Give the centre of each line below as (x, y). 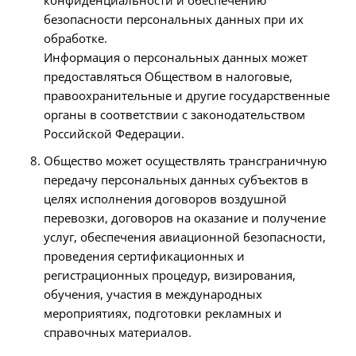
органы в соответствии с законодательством (174, 114)
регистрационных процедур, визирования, (170, 275)
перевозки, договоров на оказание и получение (185, 218)
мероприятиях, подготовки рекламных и (163, 313)
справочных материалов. (118, 332)
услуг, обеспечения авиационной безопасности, (185, 237)
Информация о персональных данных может (176, 57)
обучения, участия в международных (153, 294)
